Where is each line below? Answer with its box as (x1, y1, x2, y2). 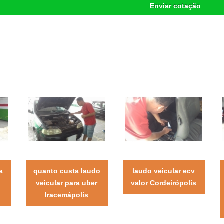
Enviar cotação (149, 2, 201, 10)
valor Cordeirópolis (131, 178, 197, 187)
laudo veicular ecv (132, 166, 195, 175)
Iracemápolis (45, 190, 89, 199)
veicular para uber (36, 178, 98, 187)
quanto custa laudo (33, 166, 100, 175)
